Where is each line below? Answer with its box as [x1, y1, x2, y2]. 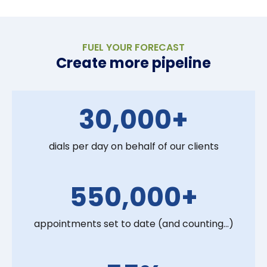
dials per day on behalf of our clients [48, 139, 219, 154]
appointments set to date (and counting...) [33, 217, 234, 231]
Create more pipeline [56, 53, 211, 73]
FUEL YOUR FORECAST [82, 41, 185, 55]
